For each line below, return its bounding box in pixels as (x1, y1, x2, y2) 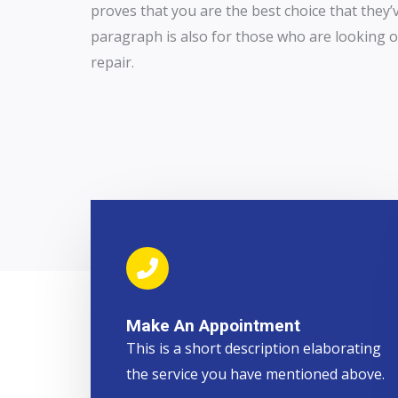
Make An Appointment (126, 314, 300, 336)
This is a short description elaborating (126, 338, 381, 358)
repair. (91, 52, 134, 72)
